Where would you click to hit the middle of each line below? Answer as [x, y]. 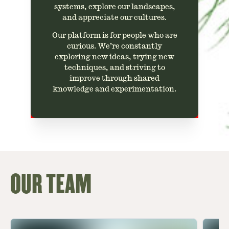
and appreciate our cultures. [114, 17]
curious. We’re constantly [114, 46]
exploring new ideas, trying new [114, 57]
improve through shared [114, 78]
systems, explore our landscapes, [114, 7]
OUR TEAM [51, 185]
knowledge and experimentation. [114, 89]
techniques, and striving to [114, 67]
